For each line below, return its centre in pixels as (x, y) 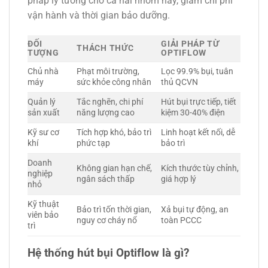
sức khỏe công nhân (114, 82)
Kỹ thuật (43, 204)
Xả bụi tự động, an (195, 209)
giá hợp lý (179, 179)
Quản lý (42, 102)
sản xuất (44, 112)
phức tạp (94, 143)
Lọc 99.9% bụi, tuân (197, 71)
